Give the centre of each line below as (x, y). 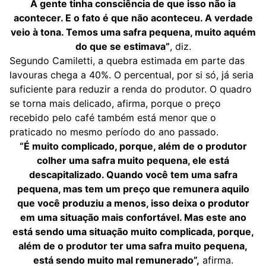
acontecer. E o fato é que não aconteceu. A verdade (133, 18)
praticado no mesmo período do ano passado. (114, 132)
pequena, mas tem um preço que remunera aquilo (133, 189)
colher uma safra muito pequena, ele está (133, 160)
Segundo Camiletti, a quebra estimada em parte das (127, 61)
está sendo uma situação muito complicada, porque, (133, 232)
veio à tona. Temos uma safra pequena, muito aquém (133, 32)
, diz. (180, 46)
